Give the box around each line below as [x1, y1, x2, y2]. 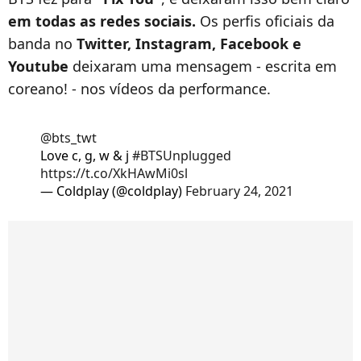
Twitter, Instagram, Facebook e [77, 33, 301, 53]
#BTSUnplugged [132, 146, 231, 164]
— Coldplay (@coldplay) [40, 181, 185, 200]
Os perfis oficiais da [196, 10, 334, 31]
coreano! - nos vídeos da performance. [8, 78, 271, 98]
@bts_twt [40, 128, 97, 147]
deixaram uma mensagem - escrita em [68, 56, 337, 76]
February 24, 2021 [185, 181, 293, 200]
